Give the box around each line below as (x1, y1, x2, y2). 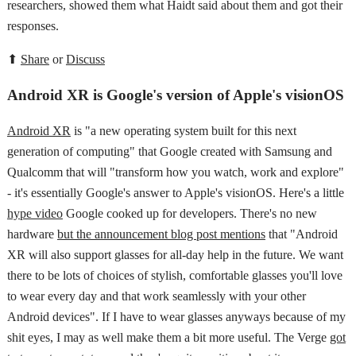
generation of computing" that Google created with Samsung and (6, 144, 332, 158)
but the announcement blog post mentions (56, 226, 265, 241)
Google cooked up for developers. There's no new (62, 206, 317, 220)
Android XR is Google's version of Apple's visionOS (6, 86, 344, 103)
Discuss (65, 52, 105, 67)
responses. (6, 19, 59, 33)
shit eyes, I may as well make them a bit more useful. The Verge (6, 330, 330, 344)
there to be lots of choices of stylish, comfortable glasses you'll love (6, 268, 342, 282)
